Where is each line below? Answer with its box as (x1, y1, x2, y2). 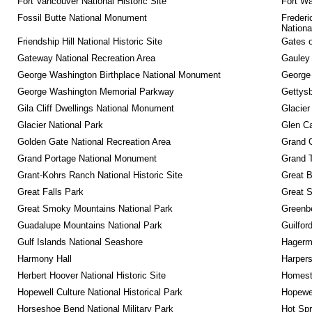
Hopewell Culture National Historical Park (17, 287, 182, 297)
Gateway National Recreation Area (17, 53, 155, 63)
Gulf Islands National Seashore (17, 237, 143, 247)
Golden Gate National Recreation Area (17, 136, 171, 147)
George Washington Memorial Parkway (17, 86, 174, 97)
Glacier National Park (17, 120, 103, 130)
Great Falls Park (17, 187, 84, 197)
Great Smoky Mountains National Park (17, 203, 173, 214)
